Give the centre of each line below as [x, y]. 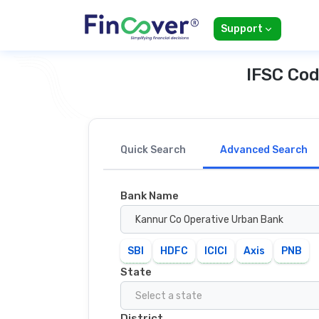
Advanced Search [264, 150]
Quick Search [153, 150]
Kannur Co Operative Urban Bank [209, 220]
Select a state [169, 296]
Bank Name [150, 196]
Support [242, 29]
